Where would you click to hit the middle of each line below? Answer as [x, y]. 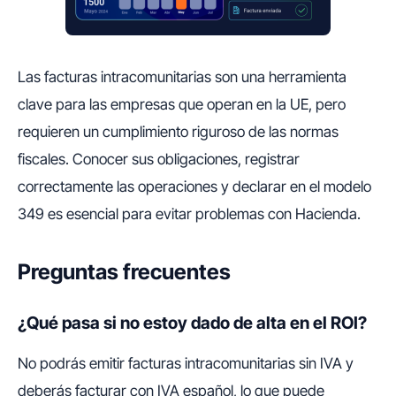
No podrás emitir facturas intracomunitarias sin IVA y [186, 363]
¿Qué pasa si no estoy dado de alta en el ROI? [192, 323]
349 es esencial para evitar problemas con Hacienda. [189, 214]
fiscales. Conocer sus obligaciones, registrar [159, 159]
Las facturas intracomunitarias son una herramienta [182, 77]
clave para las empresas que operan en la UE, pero [182, 104]
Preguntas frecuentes [124, 272]
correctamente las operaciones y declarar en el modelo [194, 187]
